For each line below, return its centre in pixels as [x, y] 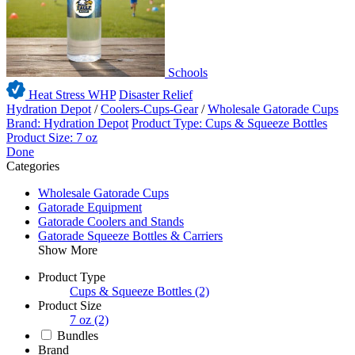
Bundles [78, 336]
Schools [186, 73]
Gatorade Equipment [90, 208]
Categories [33, 166]
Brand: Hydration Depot [67, 124]
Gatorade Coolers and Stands [111, 222]
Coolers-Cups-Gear [149, 109]
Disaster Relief [156, 95]
